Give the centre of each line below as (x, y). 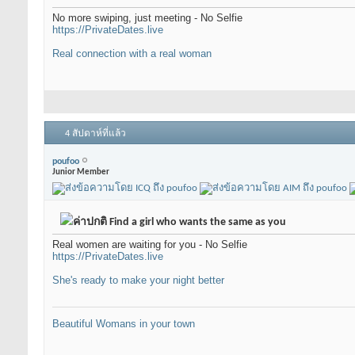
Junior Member (81, 172)
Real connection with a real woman (132, 54)
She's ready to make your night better (138, 281)
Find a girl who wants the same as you (197, 223)
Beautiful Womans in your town (124, 324)
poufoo (66, 161)
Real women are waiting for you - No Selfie (150, 245)
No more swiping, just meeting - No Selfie (147, 18)
